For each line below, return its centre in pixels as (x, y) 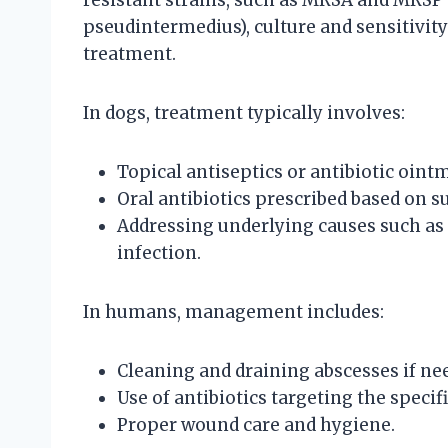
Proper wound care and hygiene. (256, 425)
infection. (159, 253)
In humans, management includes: (233, 312)
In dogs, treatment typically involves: (244, 113)
